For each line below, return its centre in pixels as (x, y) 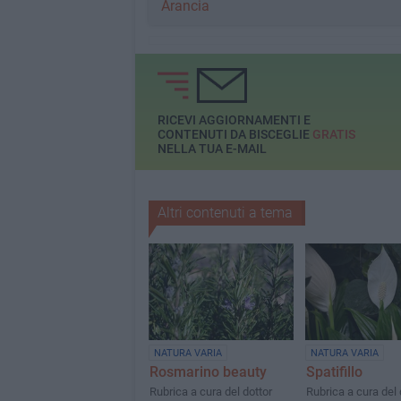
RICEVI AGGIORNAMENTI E (234, 120)
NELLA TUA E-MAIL (212, 149)
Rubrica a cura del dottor (210, 392)
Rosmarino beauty (208, 372)
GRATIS (333, 135)
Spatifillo (334, 372)
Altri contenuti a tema (225, 213)
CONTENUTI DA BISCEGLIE (235, 135)
